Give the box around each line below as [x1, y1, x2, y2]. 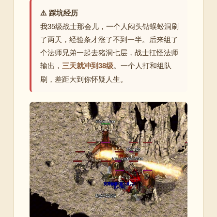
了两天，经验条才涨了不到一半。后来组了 [40, 34, 178, 44]
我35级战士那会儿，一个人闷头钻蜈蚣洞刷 [40, 21, 179, 31]
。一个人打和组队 [113, 60, 171, 70]
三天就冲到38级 [62, 60, 113, 71]
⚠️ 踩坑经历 [40, 7, 78, 18]
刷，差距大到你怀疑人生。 [40, 74, 127, 84]
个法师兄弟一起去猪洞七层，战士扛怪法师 [40, 47, 178, 57]
